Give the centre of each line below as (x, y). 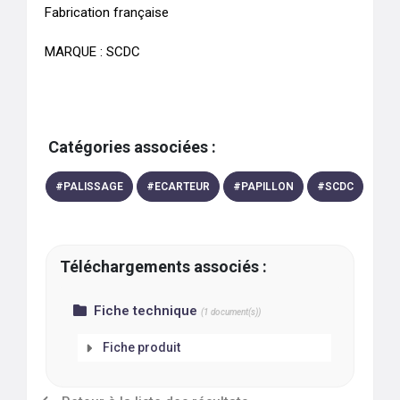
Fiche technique (146, 311)
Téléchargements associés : (163, 267)
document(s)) (235, 312)
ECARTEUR (182, 187)
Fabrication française (107, 12)
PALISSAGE (93, 187)
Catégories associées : (132, 147)
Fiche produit (142, 347)
